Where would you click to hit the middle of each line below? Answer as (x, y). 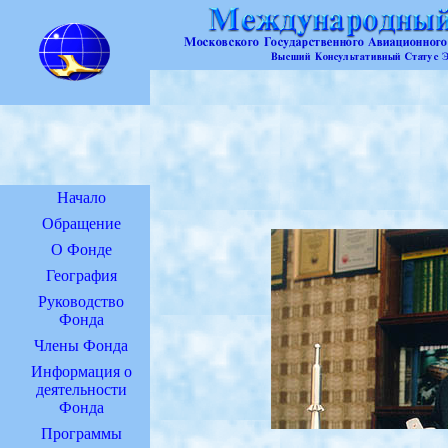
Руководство (81, 301)
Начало (81, 197)
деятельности (81, 389)
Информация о (81, 371)
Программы (81, 433)
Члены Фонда (81, 345)
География (81, 275)
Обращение (81, 223)
